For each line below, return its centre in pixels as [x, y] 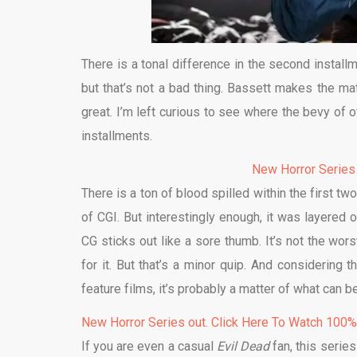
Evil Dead [245, 347]
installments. [117, 136]
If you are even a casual [149, 347]
